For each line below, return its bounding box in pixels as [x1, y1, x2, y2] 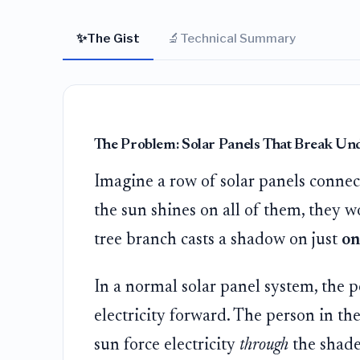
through [239, 336, 288, 354]
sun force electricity [93, 336, 239, 354]
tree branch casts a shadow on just [93, 231, 342, 249]
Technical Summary [179, 30, 296, 46]
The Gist [86, 30, 140, 46]
